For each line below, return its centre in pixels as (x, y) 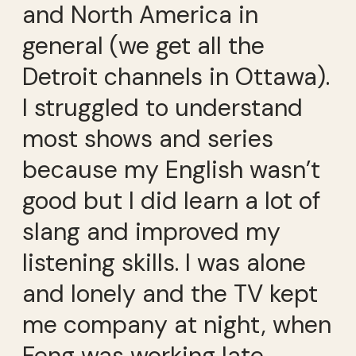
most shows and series (148, 139)
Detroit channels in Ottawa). (176, 77)
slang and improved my (151, 232)
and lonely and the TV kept (170, 294)
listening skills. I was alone (164, 263)
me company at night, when (177, 325)
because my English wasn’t (171, 170)
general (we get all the (143, 46)
